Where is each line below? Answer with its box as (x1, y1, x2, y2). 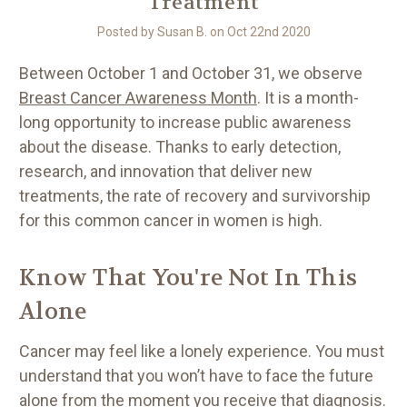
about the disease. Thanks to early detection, (19, 136, 341, 156)
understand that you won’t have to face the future (19, 365, 373, 385)
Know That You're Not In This (19, 263, 357, 293)
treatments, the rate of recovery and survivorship (19, 185, 371, 205)
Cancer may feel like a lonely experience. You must (19, 341, 384, 361)
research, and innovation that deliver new (19, 161, 313, 181)
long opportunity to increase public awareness (19, 112, 352, 132)
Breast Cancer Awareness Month (19, 87, 257, 107)
